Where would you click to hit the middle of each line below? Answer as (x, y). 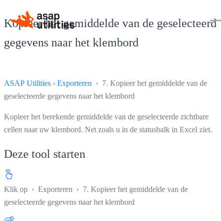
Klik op (17, 189)
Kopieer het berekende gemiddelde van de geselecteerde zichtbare (106, 116)
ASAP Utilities (27, 83)
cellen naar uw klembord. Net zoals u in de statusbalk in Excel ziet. (108, 129)
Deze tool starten (45, 154)
